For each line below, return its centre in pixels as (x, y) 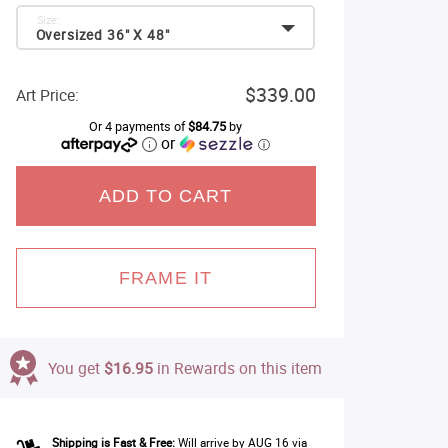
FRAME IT (165, 278)
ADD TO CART (165, 196)
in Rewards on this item (237, 368)
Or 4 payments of (138, 126)
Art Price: (47, 95)
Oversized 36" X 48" (102, 35)
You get (75, 368)
